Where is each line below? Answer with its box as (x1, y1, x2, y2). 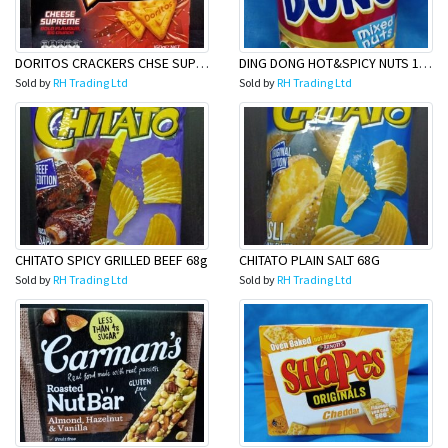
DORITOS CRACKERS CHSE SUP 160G (196, 54, 209, 72)
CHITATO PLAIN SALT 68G (239, 251, 380, 269)
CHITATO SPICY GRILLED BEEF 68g (15, 251, 208, 269)
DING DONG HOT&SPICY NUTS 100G (419, 54, 432, 72)
